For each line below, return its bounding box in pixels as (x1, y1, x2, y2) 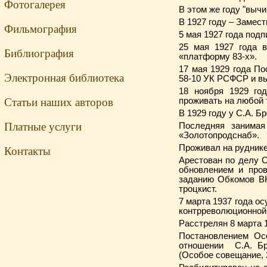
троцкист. (179, 184, 217, 194)
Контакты (4, 145, 51, 157)
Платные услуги (4, 120, 82, 133)
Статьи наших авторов (4, 96, 113, 108)
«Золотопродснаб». (179, 131, 259, 140)
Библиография (4, 47, 74, 60)
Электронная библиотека (4, 72, 124, 84)
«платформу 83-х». (179, 52, 257, 61)
